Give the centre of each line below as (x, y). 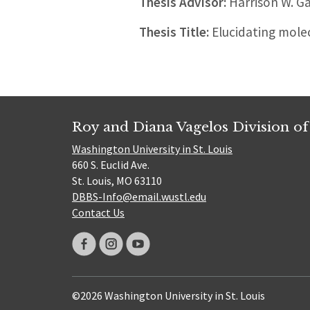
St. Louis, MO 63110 (117, 181)
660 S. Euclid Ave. (111, 165)
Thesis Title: (174, 32)
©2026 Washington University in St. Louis (168, 296)
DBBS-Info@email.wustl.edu (139, 197)
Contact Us (98, 213)
